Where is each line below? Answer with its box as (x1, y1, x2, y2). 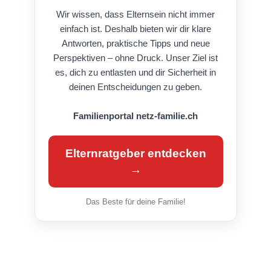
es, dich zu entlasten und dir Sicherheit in (55, 67, 216, 77)
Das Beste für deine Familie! (85, 197, 186, 206)
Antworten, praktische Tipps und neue (61, 38, 210, 48)
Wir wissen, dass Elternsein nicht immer (56, 8, 215, 19)
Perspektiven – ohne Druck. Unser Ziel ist (53, 52, 218, 63)
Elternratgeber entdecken (65, 146, 206, 160)
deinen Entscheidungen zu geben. (69, 81, 202, 92)
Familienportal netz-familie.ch (73, 110, 198, 121)
